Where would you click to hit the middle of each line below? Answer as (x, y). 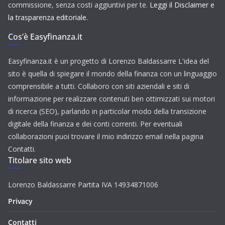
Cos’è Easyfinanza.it (45, 37)
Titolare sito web (40, 160)
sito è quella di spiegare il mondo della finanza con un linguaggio (113, 74)
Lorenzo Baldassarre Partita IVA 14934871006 (83, 185)
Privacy (20, 201)
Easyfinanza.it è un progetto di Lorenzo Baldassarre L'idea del (108, 61)
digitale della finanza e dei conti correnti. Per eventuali (95, 124)
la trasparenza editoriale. (48, 17)
